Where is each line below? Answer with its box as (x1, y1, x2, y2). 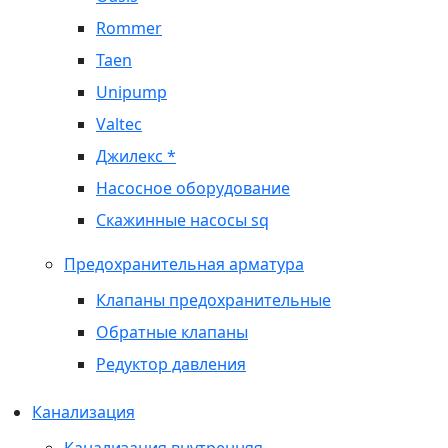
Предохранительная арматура (64, 253, 304, 275)
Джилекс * (96, 145, 176, 167)
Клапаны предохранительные (96, 289, 331, 311)
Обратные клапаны (96, 321, 248, 343)
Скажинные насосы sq (96, 209, 269, 231)
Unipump (96, 81, 167, 103)
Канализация (32, 401, 135, 423)
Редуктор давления (96, 353, 246, 375)
